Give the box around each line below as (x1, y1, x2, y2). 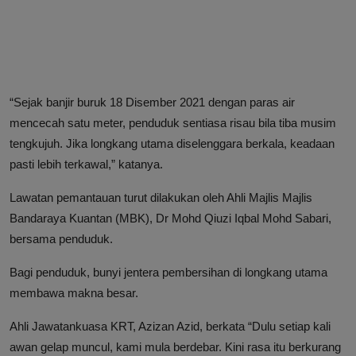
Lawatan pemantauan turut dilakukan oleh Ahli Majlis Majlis (10, 190, 312, 204)
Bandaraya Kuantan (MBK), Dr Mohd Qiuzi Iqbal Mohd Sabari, (10, 211, 331, 225)
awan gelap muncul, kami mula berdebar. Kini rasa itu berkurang (10, 339, 341, 354)
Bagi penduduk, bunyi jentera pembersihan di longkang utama (10, 265, 327, 279)
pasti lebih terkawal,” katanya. (10, 157, 163, 171)
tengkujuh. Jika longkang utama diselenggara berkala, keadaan (10, 136, 335, 150)
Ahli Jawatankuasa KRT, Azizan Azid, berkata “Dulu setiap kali (10, 319, 331, 333)
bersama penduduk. (10, 231, 113, 246)
